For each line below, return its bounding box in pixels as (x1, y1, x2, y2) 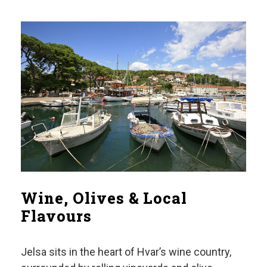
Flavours (21, 206, 92, 226)
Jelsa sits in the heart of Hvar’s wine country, (21, 246, 231, 259)
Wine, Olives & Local (21, 188, 187, 209)
